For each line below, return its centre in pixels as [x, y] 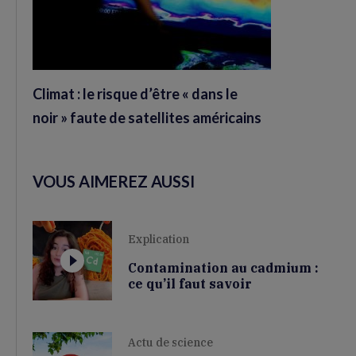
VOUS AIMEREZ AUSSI [114, 182]
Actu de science [170, 342]
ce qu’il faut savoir [190, 283]
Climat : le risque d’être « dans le [135, 94]
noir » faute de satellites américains [147, 118]
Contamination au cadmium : [223, 267]
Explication [159, 239]
